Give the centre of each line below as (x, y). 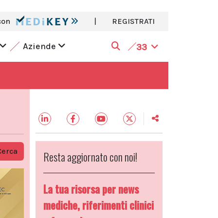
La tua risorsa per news (91, 189)
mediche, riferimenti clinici (99, 205)
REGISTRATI (133, 21)
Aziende (40, 46)
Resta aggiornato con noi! (90, 157)
